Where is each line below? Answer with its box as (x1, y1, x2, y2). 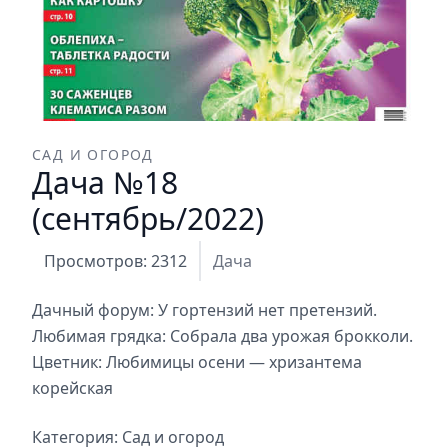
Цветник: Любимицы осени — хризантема (32, 350, 362, 373)
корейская (32, 376, 113, 399)
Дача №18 (32, 161, 178, 203)
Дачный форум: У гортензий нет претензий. (32, 298, 377, 321)
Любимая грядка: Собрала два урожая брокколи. (32, 324, 413, 347)
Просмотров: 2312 (44, 249, 187, 272)
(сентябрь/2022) (32, 197, 264, 239)
